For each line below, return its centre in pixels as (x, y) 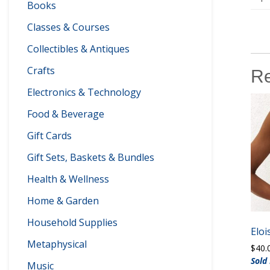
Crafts (41, 71)
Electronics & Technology (84, 92)
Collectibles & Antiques (78, 49)
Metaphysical (57, 244)
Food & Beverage (66, 114)
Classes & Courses (68, 27)
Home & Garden (63, 201)
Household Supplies (72, 222)
